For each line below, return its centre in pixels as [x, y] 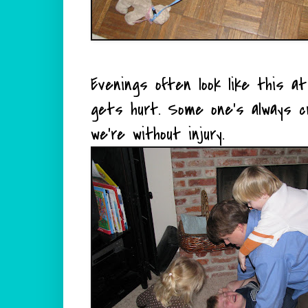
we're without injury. [157, 134]
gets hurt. [129, 109]
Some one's [206, 109]
